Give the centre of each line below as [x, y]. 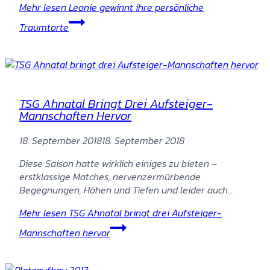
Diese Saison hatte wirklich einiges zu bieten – [118, 163]
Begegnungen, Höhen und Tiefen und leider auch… [126, 190]
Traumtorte [44, 27]
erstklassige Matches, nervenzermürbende [110, 176]
